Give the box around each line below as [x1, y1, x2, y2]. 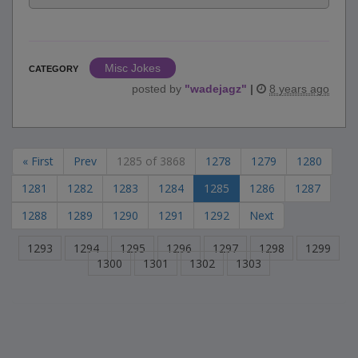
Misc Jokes [105, 62, 161, 75]
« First [22, 153, 54, 169]
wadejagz [190, 82, 241, 96]
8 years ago [269, 82, 329, 96]
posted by [132, 82, 185, 96]
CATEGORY [29, 64, 78, 74]
